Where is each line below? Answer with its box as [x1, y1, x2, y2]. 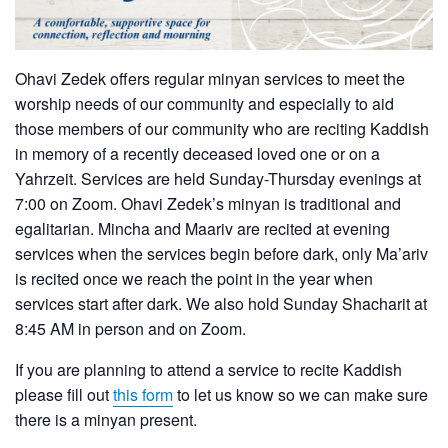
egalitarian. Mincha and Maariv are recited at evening [15, 217, 390, 241]
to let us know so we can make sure [173, 383, 428, 407]
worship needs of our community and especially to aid [15, 92, 394, 116]
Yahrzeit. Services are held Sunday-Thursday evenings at [15, 167, 421, 191]
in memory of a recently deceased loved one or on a [15, 142, 380, 166]
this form [113, 383, 173, 407]
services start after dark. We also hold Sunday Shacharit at [15, 292, 427, 316]
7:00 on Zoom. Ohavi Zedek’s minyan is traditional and [15, 192, 401, 216]
